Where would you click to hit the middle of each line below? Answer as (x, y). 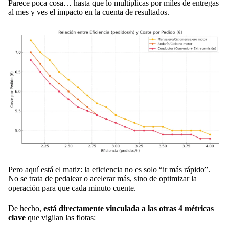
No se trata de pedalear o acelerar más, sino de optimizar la (102, 178)
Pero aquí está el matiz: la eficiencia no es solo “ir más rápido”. (109, 169)
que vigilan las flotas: (61, 217)
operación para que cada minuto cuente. (72, 188)
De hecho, (26, 208)
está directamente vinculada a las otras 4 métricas (129, 208)
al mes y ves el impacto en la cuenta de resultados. (89, 12)
